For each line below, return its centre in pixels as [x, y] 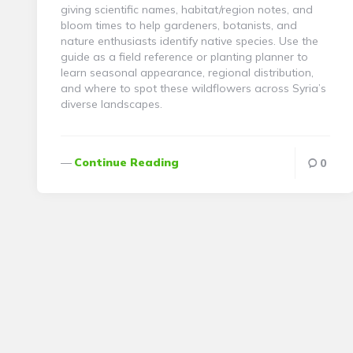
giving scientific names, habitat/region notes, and [187, 9]
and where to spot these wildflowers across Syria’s [193, 88]
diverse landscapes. [111, 104]
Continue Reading [126, 162]
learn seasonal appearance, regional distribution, [187, 72]
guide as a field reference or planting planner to [184, 56]
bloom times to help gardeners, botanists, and [179, 25]
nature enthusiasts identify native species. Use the [190, 41]
